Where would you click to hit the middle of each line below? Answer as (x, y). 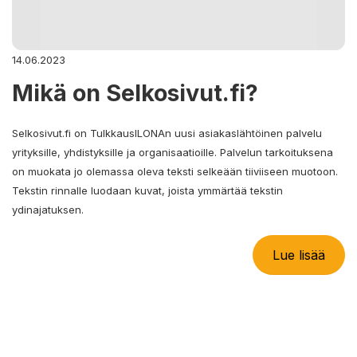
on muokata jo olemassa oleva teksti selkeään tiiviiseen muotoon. (175, 171)
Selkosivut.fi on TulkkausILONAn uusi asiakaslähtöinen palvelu (167, 133)
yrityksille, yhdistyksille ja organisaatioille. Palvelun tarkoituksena (173, 152)
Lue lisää (299, 255)
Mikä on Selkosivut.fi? (135, 92)
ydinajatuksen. (48, 209)
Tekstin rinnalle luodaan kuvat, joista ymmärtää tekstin (147, 190)
